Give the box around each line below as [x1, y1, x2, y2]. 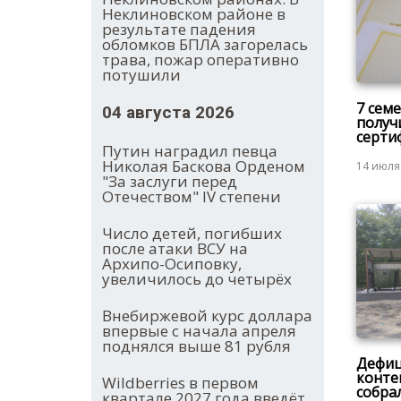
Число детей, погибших [102, 223, 282, 244]
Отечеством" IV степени [102, 186, 281, 208]
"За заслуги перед [102, 171, 237, 192]
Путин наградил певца [102, 141, 277, 162]
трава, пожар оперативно [102, 49, 299, 71]
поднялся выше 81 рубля [102, 336, 291, 357]
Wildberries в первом [102, 372, 259, 394]
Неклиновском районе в [102, 4, 286, 25]
